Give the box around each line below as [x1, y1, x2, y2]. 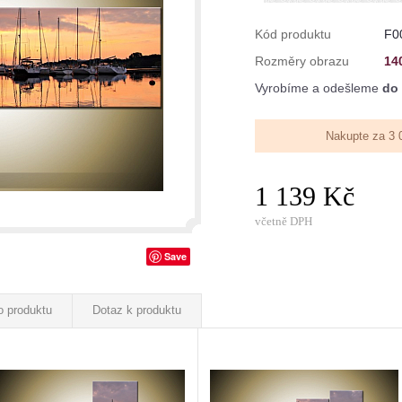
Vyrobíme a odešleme [255, 81, 382, 95]
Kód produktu [255, 27, 331, 41]
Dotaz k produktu [92, 303, 181, 317]
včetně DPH [255, 214, 312, 228]
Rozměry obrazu [255, 54, 349, 68]
